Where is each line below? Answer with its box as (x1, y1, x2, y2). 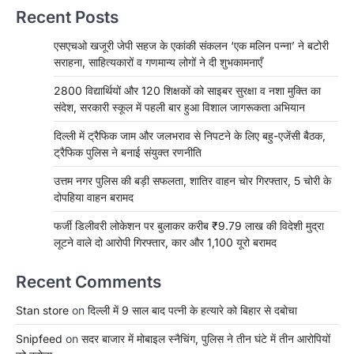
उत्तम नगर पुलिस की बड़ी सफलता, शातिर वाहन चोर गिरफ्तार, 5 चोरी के (54, 174, 331, 188)
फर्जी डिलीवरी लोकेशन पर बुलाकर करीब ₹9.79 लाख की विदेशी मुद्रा (54, 219, 324, 233)
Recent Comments (16, 272, 161, 292)
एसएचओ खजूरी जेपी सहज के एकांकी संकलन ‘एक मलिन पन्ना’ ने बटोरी (54, 39, 329, 53)
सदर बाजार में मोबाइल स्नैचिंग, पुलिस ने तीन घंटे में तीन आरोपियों (81, 332, 330, 346)
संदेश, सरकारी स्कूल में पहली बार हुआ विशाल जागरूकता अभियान (54, 100, 305, 115)
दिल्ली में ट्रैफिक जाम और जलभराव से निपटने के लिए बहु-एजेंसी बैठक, (54, 129, 326, 143)
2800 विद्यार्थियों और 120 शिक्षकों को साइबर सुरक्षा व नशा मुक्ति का (54, 84, 321, 98)
